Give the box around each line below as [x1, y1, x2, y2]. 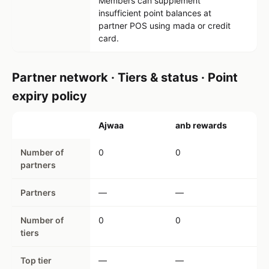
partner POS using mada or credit [98, 20, 231, 31]
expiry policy [12, 89, 87, 103]
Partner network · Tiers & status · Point [12, 70, 238, 85]
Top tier [20, 255, 52, 265]
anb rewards [175, 120, 227, 130]
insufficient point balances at [98, 8, 211, 18]
